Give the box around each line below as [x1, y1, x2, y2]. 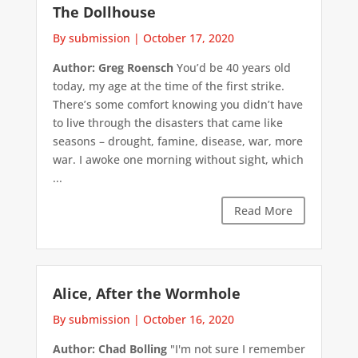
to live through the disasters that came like [52, 114, 283, 130]
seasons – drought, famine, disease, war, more [52, 133, 303, 149]
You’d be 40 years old [173, 59, 291, 75]
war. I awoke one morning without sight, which [52, 151, 304, 167]
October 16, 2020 [142, 312, 234, 328]
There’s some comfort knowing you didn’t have [52, 96, 303, 112]
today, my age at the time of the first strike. [52, 78, 284, 93]
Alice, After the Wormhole [52, 284, 241, 304]
